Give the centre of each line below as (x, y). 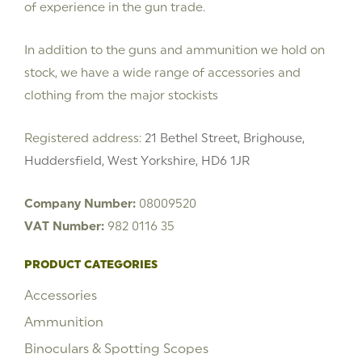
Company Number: (80, 203)
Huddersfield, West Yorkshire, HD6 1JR (137, 160)
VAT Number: (64, 225)
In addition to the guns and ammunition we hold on (175, 49)
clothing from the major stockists (121, 95)
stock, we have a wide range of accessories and (162, 72)
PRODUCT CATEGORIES (91, 264)
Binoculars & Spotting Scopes (116, 348)
